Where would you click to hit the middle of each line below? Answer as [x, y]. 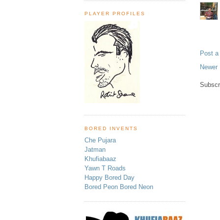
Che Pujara [100, 140]
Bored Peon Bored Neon [119, 187]
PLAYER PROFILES [115, 14]
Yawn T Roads [105, 168]
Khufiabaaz [100, 159]
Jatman [95, 150]
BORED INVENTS [111, 128]
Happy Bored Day [110, 178]
